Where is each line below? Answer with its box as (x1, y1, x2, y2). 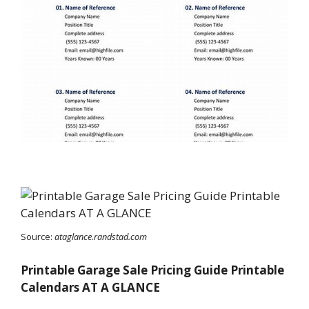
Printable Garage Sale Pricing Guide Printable (21, 262, 284, 279)
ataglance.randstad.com (54, 230, 147, 243)
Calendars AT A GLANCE (21, 279, 160, 296)
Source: (21, 230, 54, 243)
